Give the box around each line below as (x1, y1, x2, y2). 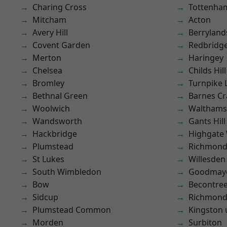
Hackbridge (32, 128, 77, 139)
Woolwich (32, 103, 70, 114)
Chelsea (32, 65, 62, 76)
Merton (32, 52, 61, 63)
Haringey (188, 52, 223, 63)
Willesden (188, 154, 225, 165)
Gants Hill (188, 116, 225, 127)
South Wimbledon (32, 166, 101, 177)
